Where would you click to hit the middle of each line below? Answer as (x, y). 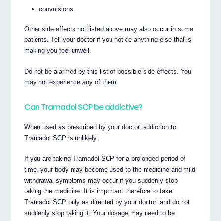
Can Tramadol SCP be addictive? (83, 107)
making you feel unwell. (58, 51)
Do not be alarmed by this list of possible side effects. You (108, 72)
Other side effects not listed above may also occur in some (109, 29)
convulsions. (57, 9)
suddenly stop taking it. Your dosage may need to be (100, 213)
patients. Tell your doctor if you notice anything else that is (108, 40)
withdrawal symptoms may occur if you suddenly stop (101, 181)
